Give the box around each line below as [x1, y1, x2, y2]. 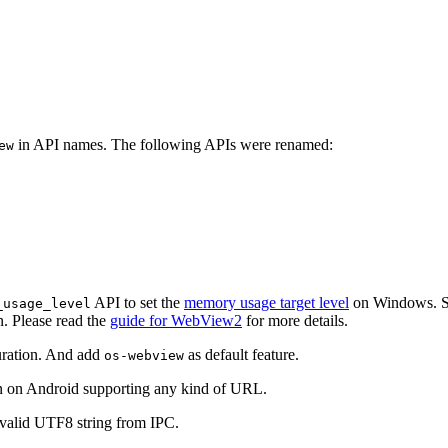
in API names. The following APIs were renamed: [14, 136, 333, 154]
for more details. [242, 312, 348, 330]
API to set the [91, 294, 184, 312]
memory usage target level [184, 294, 349, 312]
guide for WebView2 [110, 312, 242, 330]
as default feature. [184, 346, 299, 364]
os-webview [104, 348, 184, 364]
